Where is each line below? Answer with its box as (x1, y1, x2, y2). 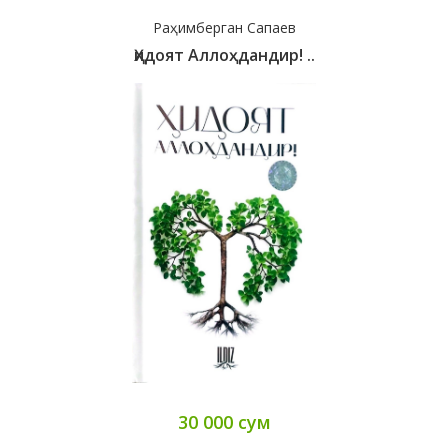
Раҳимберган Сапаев (152, 18, 296, 38)
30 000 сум (177, 410, 271, 435)
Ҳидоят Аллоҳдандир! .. (133, 44, 315, 67)
